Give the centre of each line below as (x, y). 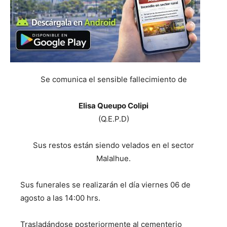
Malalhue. (113, 159)
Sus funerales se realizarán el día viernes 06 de (105, 185)
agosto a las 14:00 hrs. (60, 198)
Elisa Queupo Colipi (113, 106)
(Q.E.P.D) (113, 119)
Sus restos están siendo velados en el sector (113, 145)
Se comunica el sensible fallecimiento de (113, 80)
